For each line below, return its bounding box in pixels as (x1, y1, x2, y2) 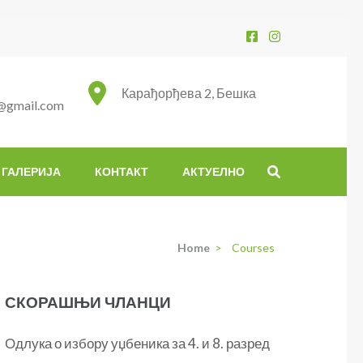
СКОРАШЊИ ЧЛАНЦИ (5, 293, 172, 311)
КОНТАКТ (95, 164, 148, 178)
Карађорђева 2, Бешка (122, 85, 256, 100)
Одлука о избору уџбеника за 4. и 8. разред (5, 335, 271, 352)
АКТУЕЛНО (182, 164, 245, 178)
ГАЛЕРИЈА (2, 164, 61, 178)
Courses (232, 241, 275, 254)
